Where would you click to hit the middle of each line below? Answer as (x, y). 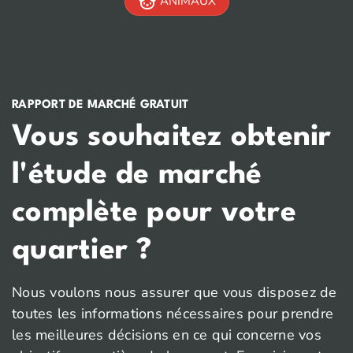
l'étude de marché (137, 176)
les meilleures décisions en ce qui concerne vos (167, 335)
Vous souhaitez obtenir (172, 138)
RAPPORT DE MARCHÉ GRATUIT (100, 106)
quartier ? (82, 251)
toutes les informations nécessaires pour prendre (173, 314)
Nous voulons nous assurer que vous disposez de (175, 293)
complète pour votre (154, 214)
